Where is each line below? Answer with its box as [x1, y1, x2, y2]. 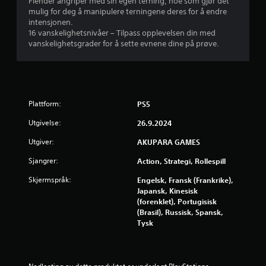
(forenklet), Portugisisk [137, 196, 217, 206]
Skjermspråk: [28, 174, 71, 185]
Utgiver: [28, 136, 54, 147]
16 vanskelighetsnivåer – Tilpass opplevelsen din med [28, 27, 216, 38]
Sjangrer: [28, 155, 58, 166]
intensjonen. [28, 17, 73, 27]
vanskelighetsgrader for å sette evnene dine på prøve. [28, 38, 219, 49]
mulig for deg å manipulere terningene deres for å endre [28, 6, 227, 17]
